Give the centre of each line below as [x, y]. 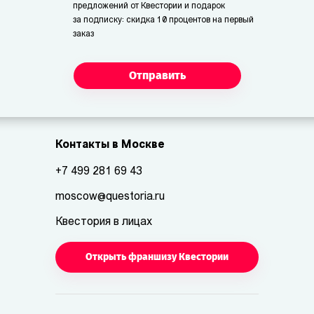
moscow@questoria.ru [110, 197]
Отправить [157, 75]
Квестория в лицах [104, 222]
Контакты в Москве [110, 145]
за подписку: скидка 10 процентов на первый [163, 20]
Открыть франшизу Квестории [157, 257]
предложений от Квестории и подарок [149, 6]
